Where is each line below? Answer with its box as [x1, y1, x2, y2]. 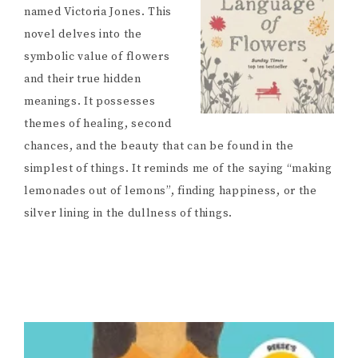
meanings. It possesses [24, 93, 156, 109]
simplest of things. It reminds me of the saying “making [24, 161, 332, 176]
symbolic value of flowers [24, 49, 170, 64]
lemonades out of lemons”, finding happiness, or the [24, 183, 317, 198]
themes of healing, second [24, 116, 172, 131]
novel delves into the [24, 26, 142, 42]
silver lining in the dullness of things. [24, 205, 233, 221]
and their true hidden [24, 71, 141, 86]
